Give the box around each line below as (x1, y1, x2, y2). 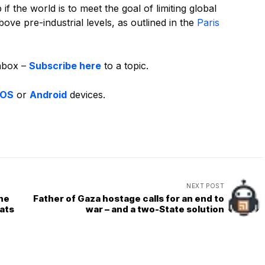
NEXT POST (186, 182, 224, 189)
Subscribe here (29, 60, 101, 72)
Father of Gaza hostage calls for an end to (33, 192, 224, 204)
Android (30, 89, 67, 101)
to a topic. (101, 60, 148, 72)
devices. (67, 89, 105, 101)
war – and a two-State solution (86, 203, 224, 215)
